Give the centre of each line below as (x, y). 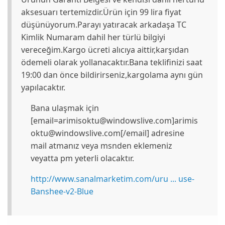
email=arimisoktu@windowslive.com (102, 121)
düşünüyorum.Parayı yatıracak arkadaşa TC (104, 25)
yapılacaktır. (43, 88)
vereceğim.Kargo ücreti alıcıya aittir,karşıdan (105, 50)
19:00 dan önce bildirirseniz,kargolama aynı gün (112, 75)
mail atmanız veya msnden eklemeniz (101, 146)
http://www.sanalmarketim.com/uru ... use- (112, 179)
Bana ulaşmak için (65, 108)
